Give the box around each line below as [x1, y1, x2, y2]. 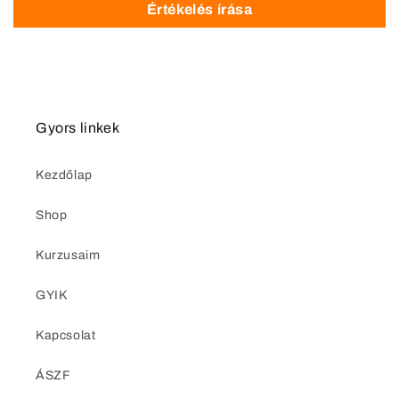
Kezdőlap [36, 168, 93, 182]
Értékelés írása [146, 2, 253, 17]
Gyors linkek [36, 120, 120, 135]
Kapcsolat [36, 329, 96, 342]
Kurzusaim [36, 248, 101, 262]
